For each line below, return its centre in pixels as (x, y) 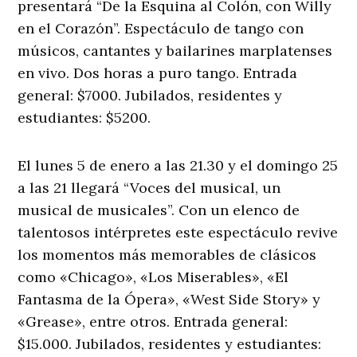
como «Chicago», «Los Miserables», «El (153, 277)
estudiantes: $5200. (84, 118)
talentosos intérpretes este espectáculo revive (178, 233)
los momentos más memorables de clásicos (167, 255)
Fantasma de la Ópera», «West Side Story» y (169, 300)
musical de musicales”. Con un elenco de (159, 210)
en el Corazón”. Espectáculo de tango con (161, 29)
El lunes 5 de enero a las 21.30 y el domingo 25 (178, 166)
